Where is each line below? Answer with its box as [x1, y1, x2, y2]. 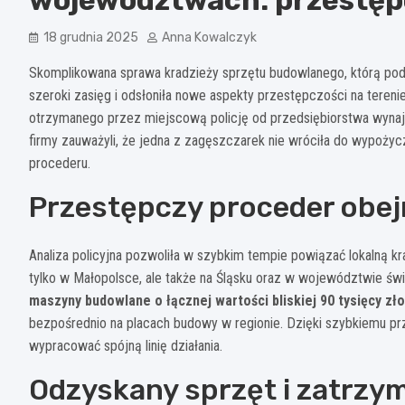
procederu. [29, 154, 90, 172]
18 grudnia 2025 [43, 29, 138, 45]
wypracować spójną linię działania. [29, 336, 222, 354]
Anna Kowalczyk [162, 29, 257, 45]
